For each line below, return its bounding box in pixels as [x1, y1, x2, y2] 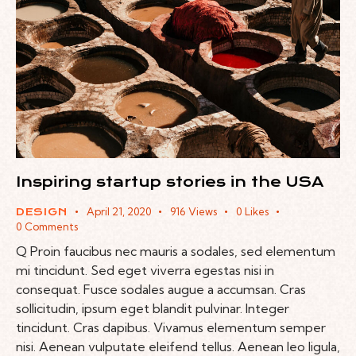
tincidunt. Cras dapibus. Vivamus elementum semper [16, 319, 326, 336]
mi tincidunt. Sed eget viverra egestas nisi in [16, 262, 274, 279]
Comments [24, 219, 78, 233]
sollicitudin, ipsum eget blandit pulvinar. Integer [16, 300, 289, 317]
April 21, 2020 [86, 204, 151, 218]
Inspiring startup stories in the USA [16, 172, 324, 190]
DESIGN [16, 205, 68, 218]
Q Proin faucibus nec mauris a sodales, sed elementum [16, 243, 335, 260]
